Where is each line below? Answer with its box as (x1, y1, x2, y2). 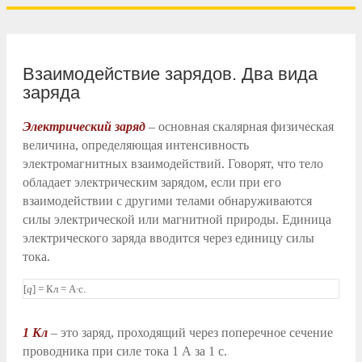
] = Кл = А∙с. (32, 282, 86, 295)
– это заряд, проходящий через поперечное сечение (48, 325, 333, 339)
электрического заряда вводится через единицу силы (23, 230, 314, 245)
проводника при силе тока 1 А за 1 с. (23, 343, 227, 358)
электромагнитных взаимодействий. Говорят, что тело (23, 156, 323, 170)
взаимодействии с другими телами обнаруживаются (23, 193, 312, 208)
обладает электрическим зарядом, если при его (23, 175, 281, 189)
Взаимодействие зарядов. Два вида (23, 64, 318, 85)
